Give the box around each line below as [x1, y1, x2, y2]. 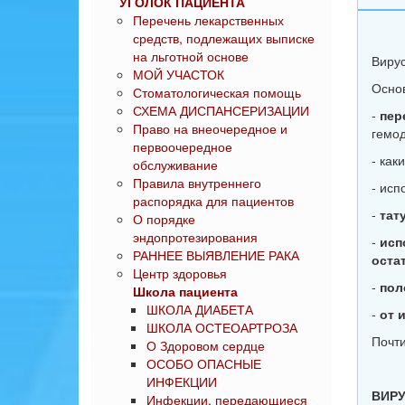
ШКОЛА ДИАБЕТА [146, 300, 253, 318]
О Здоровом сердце [146, 336, 265, 354]
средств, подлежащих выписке [133, 29, 315, 47]
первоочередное [133, 137, 232, 155]
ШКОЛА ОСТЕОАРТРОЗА [146, 318, 297, 336]
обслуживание [133, 155, 218, 174]
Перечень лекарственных [133, 11, 284, 29]
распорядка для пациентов [133, 192, 294, 210]
